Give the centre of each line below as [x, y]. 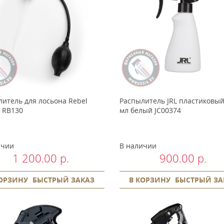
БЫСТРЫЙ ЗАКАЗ [64, 179]
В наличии [138, 145]
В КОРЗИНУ [150, 179]
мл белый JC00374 [150, 110]
